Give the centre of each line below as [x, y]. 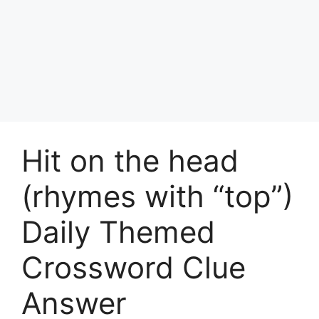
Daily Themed [118, 231]
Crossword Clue [134, 267]
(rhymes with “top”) [157, 196]
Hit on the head [130, 160]
